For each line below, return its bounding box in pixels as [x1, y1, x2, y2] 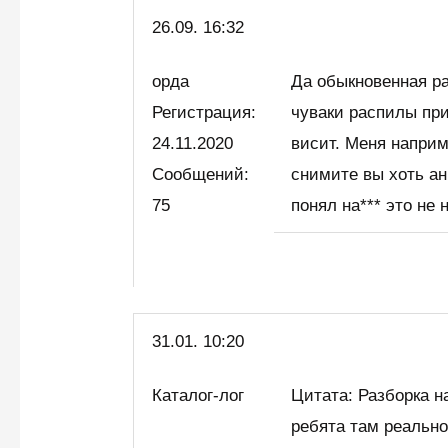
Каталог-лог [152, 385, 255, 405]
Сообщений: [152, 165, 250, 185]
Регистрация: [152, 103, 257, 123]
